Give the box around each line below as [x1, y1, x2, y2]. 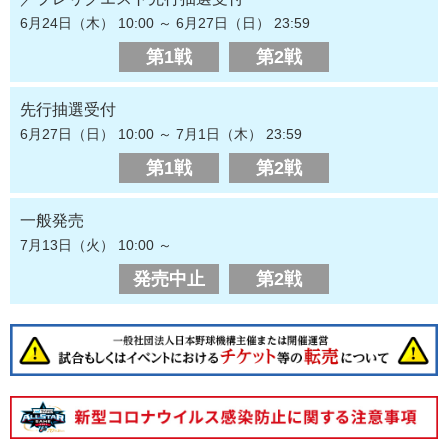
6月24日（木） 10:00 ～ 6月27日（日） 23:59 [20, 15, 310, 32]
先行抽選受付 [20, 101, 116, 119]
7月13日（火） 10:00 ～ [20, 237, 172, 254]
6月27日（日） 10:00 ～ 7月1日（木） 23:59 [20, 126, 302, 143]
